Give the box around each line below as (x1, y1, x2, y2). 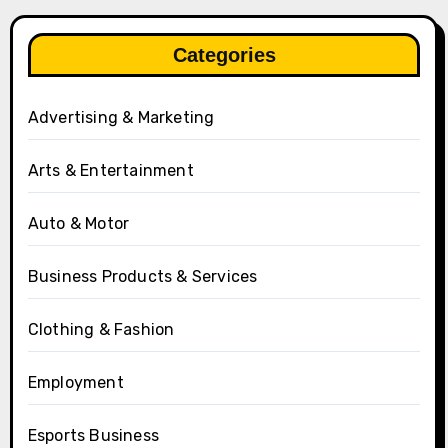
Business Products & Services (27, 266, 258, 286)
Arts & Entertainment (27, 160, 194, 180)
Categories (172, 43, 276, 66)
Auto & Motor (27, 213, 130, 233)
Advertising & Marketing (27, 107, 215, 127)
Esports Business (27, 425, 159, 445)
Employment (27, 372, 124, 392)
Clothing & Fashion (27, 319, 175, 339)
